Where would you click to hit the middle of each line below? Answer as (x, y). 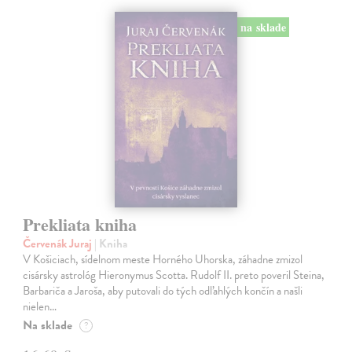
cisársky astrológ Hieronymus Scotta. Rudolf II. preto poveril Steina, (174, 275)
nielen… (40, 307)
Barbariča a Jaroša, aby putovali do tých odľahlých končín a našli (163, 291)
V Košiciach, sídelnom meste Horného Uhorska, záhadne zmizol (163, 260)
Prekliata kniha (80, 225)
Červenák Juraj (59, 244)
